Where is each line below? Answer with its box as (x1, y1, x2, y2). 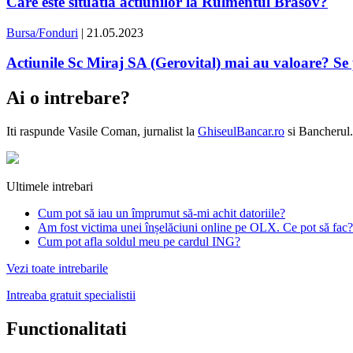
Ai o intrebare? (6, 87, 130, 109)
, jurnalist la (137, 124, 198, 139)
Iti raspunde (6, 124, 68, 139)
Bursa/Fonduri (6, 25, 78, 39)
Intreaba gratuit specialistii (6, 288, 136, 303)
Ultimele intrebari (6, 180, 93, 194)
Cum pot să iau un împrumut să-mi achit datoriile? (38, 206, 285, 221)
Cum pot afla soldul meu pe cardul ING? (38, 235, 240, 249)
